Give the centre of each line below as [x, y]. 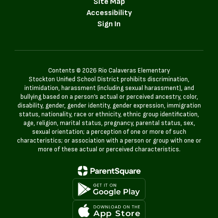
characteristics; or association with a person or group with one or [109, 141]
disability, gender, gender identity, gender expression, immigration [109, 106]
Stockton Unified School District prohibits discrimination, [109, 79]
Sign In [109, 24]
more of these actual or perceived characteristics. [109, 149]
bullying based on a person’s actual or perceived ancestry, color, [109, 97]
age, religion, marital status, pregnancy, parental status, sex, [109, 123]
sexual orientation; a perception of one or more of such [109, 132]
